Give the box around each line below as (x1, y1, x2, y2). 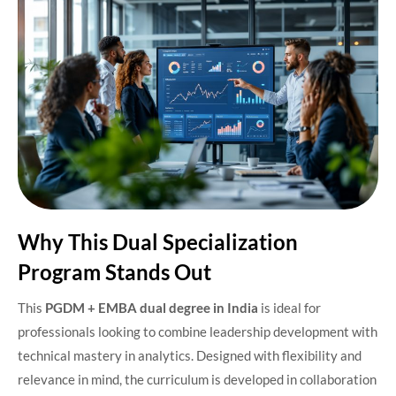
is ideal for (258, 299, 321, 316)
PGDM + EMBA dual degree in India (45, 299, 258, 316)
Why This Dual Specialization (18, 228, 298, 255)
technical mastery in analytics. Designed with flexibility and (18, 346, 362, 363)
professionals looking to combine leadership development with (18, 323, 377, 339)
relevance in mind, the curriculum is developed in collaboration (18, 370, 377, 387)
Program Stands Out (18, 258, 211, 285)
